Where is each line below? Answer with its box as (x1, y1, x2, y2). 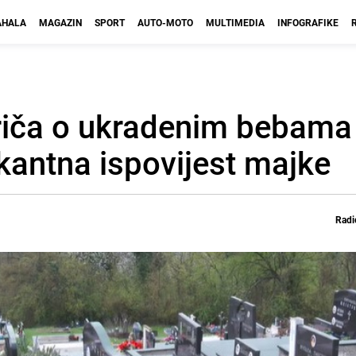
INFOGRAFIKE (277, 16, 339, 29)
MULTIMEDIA (206, 16, 265, 29)
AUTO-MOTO (137, 16, 193, 29)
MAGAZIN (39, 16, 82, 29)
